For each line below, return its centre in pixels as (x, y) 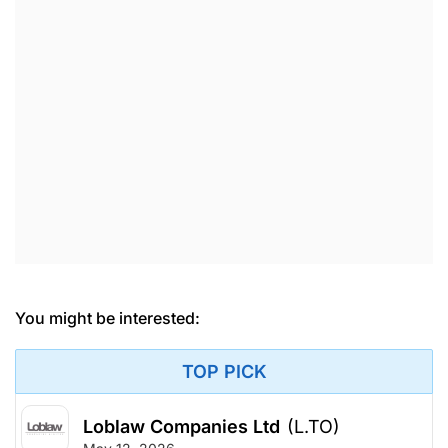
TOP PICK (224, 371)
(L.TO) (313, 426)
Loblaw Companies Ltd (181, 426)
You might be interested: (107, 317)
